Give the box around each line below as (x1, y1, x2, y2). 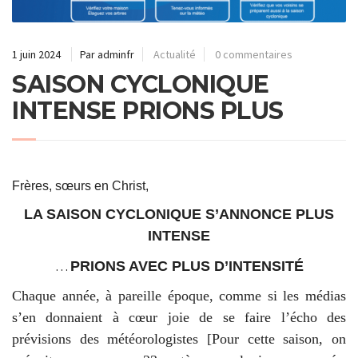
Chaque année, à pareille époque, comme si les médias (12, 288, 346, 304)
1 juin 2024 (12, 46, 61, 62)
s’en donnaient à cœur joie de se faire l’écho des (12, 309, 346, 326)
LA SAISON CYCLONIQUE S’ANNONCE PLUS (24, 206, 334, 223)
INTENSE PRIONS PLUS (12, 95, 284, 125)
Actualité (153, 46, 196, 62)
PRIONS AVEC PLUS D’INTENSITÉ (70, 257, 304, 274)
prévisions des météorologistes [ (12, 331, 212, 348)
